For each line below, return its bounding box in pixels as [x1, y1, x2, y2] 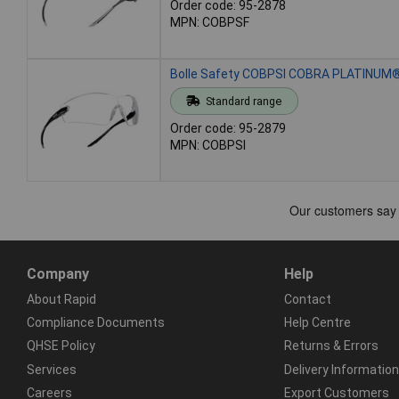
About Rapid [27, 291, 96, 306]
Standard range [205, 94, 281, 108]
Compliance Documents [27, 315, 165, 330]
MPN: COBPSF [170, 14, 249, 29]
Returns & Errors [283, 338, 379, 354]
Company [27, 265, 89, 282]
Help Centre [283, 315, 351, 330]
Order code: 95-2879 [170, 120, 286, 135]
